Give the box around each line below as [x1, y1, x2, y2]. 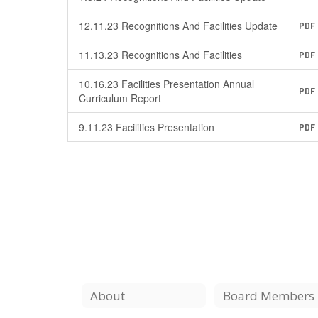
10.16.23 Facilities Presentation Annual [79, 77, 254, 91]
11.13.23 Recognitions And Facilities [79, 48, 242, 62]
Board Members [223, 287, 315, 304]
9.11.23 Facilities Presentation [79, 120, 214, 134]
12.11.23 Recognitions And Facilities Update [79, 18, 278, 33]
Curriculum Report [79, 91, 161, 105]
